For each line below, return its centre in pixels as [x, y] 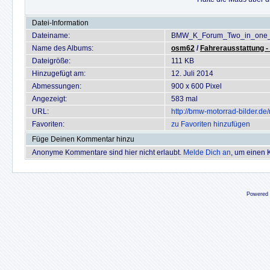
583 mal [184, 99]
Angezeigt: [49, 99]
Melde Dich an [207, 152]
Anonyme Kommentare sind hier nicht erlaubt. [108, 152]
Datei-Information [60, 23]
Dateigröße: [51, 61]
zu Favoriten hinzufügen [211, 124]
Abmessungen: [57, 86]
